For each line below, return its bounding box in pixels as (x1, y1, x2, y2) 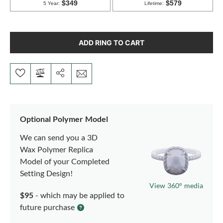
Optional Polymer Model (20, 113, 108, 123)
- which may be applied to (33, 190, 124, 200)
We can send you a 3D (20, 132, 98, 142)
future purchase (20, 202, 75, 212)
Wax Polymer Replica (20, 144, 93, 154)
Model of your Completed (20, 156, 110, 166)
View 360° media (149, 181, 203, 190)
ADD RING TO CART (79, 38, 144, 47)
